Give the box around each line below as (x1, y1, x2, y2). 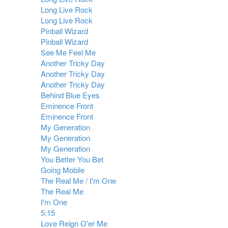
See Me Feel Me (41, 47, 96, 58)
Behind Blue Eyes (41, 90, 100, 101)
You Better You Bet (41, 154, 103, 165)
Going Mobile (41, 164, 84, 176)
